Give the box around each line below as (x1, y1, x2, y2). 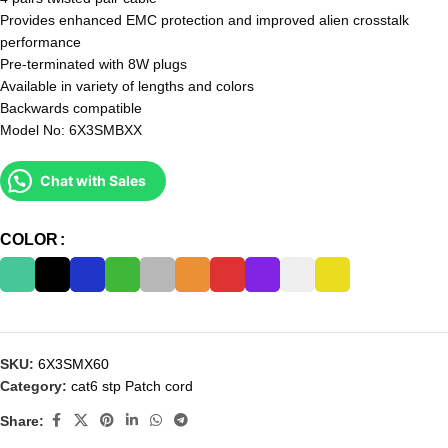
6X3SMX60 (38, 356, 109, 373)
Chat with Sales (40, 172, 146, 190)
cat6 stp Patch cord (71, 378, 193, 395)
